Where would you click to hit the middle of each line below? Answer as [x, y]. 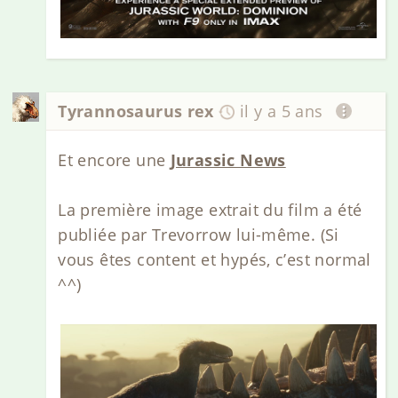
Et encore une [114, 159]
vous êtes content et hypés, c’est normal [215, 259]
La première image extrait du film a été [210, 209]
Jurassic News [228, 159]
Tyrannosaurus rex [136, 111]
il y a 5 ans [281, 111]
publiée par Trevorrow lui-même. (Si [199, 234]
